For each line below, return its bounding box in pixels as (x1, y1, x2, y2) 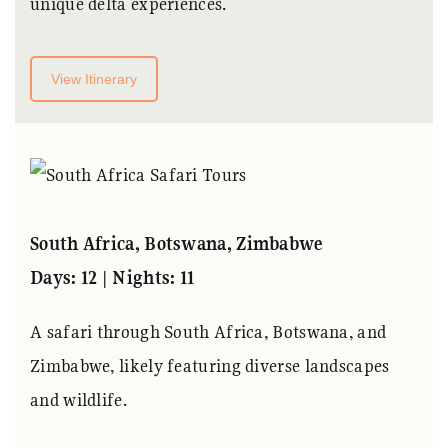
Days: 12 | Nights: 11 (30, 266, 195, 290)
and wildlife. (30, 388, 127, 412)
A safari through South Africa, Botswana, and (30, 320, 387, 344)
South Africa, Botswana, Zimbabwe (30, 232, 323, 256)
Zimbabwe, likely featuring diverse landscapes (30, 354, 390, 378)
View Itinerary (51, 70, 137, 87)
